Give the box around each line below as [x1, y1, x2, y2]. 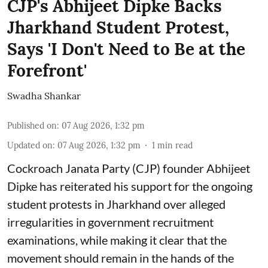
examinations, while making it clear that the [7, 233, 227, 247]
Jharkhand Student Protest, [7, 17, 229, 38]
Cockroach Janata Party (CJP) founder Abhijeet [7, 161, 250, 175]
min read [157, 140, 193, 151]
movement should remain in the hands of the [7, 251, 234, 265]
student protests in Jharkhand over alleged [7, 197, 226, 211]
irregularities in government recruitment [7, 215, 214, 229]
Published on [7, 120, 57, 131]
